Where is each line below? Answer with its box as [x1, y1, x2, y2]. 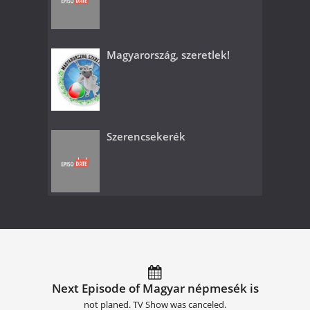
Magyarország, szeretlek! [107, 48, 230, 62]
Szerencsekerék [107, 129, 185, 144]
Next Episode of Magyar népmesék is [51, 280, 259, 297]
